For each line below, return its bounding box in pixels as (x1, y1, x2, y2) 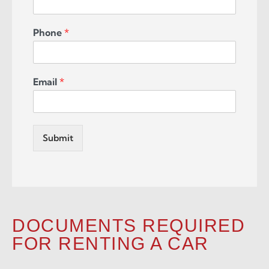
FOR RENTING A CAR (12, 234, 209, 254)
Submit (43, 132, 73, 144)
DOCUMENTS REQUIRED (12, 216, 245, 236)
